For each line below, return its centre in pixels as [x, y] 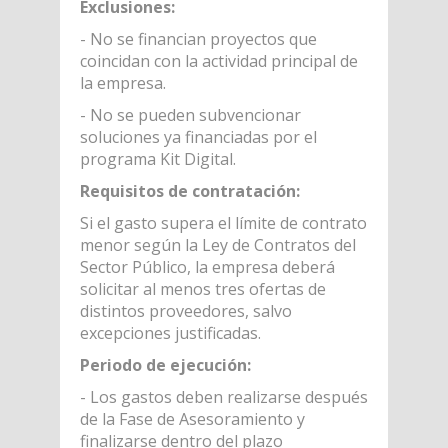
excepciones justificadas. [170, 332]
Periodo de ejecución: [165, 364]
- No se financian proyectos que [198, 38]
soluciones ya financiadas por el [198, 136]
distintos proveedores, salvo [185, 310]
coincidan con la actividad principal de [218, 60]
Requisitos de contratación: [189, 190]
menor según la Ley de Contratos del [217, 244]
